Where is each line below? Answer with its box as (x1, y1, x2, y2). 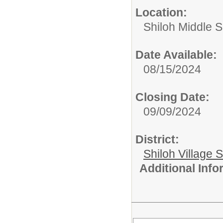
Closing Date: (135, 90, 210, 104)
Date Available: (135, 48, 217, 61)
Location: (135, 5, 187, 19)
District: (135, 132, 179, 146)
